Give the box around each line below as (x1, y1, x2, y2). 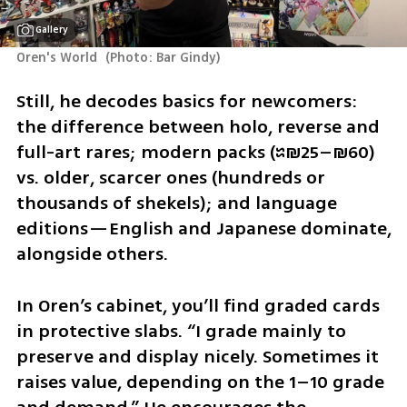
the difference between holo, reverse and (15, 114, 380, 141)
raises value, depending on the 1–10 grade (15, 369, 384, 396)
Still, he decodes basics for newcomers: (15, 88, 358, 115)
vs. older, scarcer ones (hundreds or (15, 164, 325, 192)
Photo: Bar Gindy (110, 47, 217, 67)
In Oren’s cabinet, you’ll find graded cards (15, 293, 380, 320)
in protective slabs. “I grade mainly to (15, 318, 346, 345)
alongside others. (15, 241, 168, 268)
